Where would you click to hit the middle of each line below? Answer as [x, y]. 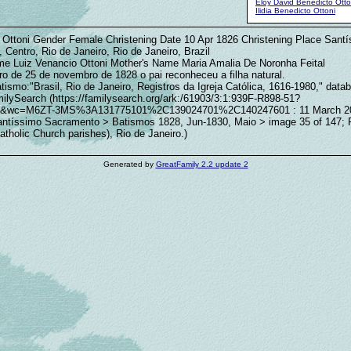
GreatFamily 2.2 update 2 [202, 164]
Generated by [129, 164]
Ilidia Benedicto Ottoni [295, 11]
